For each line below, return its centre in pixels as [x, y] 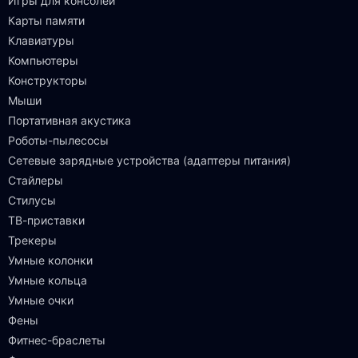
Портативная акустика [70, 120]
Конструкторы [48, 80]
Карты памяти [46, 20]
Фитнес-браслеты [57, 340]
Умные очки [41, 300]
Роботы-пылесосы [58, 140]
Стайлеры [36, 180]
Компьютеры [43, 60]
